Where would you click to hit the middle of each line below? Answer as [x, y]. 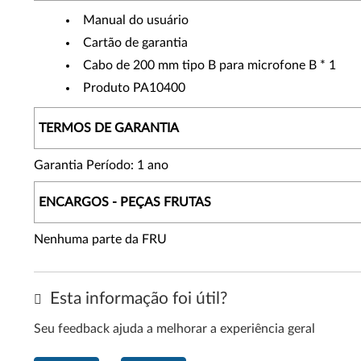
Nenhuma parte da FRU [100, 239]
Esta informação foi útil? [137, 299]
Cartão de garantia [135, 43]
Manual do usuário [136, 20]
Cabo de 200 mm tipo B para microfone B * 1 [210, 65]
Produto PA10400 [134, 88]
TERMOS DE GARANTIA [109, 128]
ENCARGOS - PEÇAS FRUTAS [125, 202]
